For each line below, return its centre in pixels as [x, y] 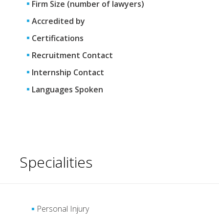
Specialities [56, 162]
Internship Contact [68, 72]
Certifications [58, 38]
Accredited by [58, 21]
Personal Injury [63, 209]
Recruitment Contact [72, 55]
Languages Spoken [67, 89]
